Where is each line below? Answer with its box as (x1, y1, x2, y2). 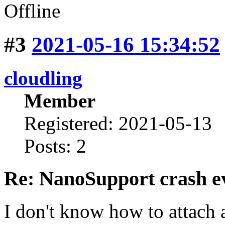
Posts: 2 (24, 135, 86, 157)
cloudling (4, 67, 82, 89)
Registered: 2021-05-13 (24, 113, 212, 135)
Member (24, 90, 95, 112)
